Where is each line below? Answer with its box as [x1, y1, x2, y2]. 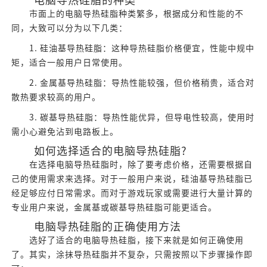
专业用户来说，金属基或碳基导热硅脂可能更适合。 [11, 203, 217, 212]
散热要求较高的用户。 [11, 93, 101, 102]
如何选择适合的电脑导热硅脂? [11, 145, 187, 157]
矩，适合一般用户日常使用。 [11, 58, 128, 67]
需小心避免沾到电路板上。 [11, 128, 119, 136]
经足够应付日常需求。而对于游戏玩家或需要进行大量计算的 [11, 189, 253, 198]
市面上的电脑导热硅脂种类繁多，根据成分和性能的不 [11, 10, 244, 18]
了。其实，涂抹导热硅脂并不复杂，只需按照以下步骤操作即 [11, 250, 253, 259]
